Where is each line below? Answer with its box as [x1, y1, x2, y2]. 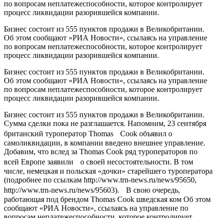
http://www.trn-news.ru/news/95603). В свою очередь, [4, 185, 180, 194]
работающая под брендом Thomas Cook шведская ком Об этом [4, 195, 211, 203]
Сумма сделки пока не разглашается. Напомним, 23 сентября [4, 119, 206, 127]
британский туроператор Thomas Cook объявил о [4, 129, 172, 138]
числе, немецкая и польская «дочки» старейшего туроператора [4, 166, 213, 175]
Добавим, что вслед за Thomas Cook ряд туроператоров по [4, 147, 198, 156]
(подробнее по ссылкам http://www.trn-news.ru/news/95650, [4, 175, 197, 184]
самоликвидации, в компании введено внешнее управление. [4, 138, 205, 147]
